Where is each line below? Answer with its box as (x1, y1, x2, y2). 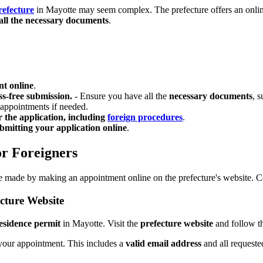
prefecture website (140, 218, 213, 228)
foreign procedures (107, 112, 183, 123)
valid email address (126, 238, 201, 248)
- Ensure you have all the (72, 91, 169, 102)
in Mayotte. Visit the (60, 218, 140, 228)
